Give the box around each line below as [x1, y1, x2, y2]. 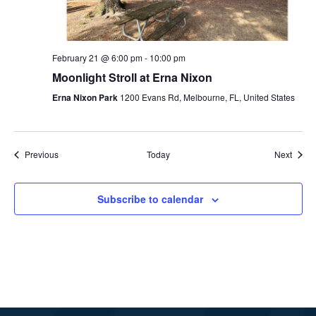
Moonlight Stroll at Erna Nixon [51, 69, 212, 86]
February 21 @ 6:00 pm [51, 51, 142, 64]
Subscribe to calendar [97, 192, 203, 207]
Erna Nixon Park [51, 91, 120, 104]
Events [57, 147, 84, 160]
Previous [24, 148, 59, 161]
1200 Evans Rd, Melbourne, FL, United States [119, 91, 295, 104]
